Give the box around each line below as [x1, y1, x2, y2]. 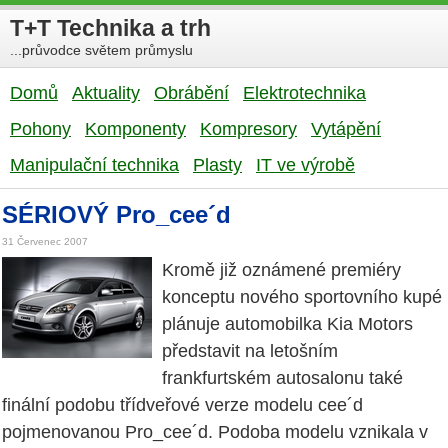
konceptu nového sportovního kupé [162, 287, 442, 308]
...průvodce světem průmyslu [10, 41, 193, 58]
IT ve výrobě [256, 155, 355, 175]
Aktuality [72, 83, 140, 103]
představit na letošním [162, 341, 338, 362]
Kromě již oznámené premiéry [162, 260, 401, 281]
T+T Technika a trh [10, 15, 211, 41]
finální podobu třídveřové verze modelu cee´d [2, 395, 363, 416]
